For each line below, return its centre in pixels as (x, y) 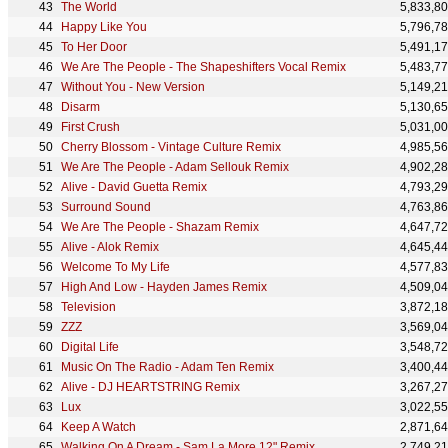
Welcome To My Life (115, 267)
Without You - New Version (133, 87)
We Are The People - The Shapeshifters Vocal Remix (203, 67)
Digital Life (90, 347)
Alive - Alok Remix (110, 247)
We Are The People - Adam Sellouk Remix (175, 167)
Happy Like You (104, 27)
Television (88, 307)
